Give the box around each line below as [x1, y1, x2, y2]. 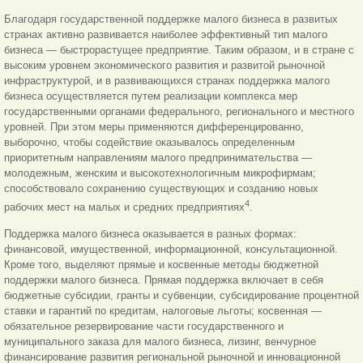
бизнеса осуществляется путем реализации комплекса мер [4, 90, 297, 103]
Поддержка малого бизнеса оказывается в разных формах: [4, 227, 297, 240]
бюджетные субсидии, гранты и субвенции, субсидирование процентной [4, 288, 359, 301]
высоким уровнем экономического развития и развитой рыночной [4, 59, 325, 72]
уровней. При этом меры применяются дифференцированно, [4, 121, 304, 134]
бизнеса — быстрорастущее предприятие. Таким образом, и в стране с [4, 44, 354, 57]
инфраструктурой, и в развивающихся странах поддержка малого [4, 75, 330, 88]
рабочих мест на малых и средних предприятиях [4, 201, 245, 214]
